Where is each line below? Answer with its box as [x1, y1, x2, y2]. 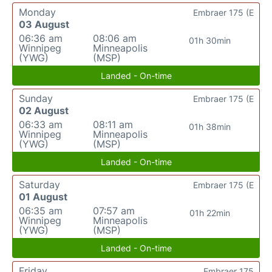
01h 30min [189, 35, 231, 46]
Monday [19, 5, 56, 18]
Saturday [19, 178, 60, 191]
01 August [19, 190, 67, 203]
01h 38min [189, 121, 231, 132]
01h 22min [189, 207, 231, 218]
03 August [19, 18, 69, 30]
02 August [19, 104, 69, 117]
